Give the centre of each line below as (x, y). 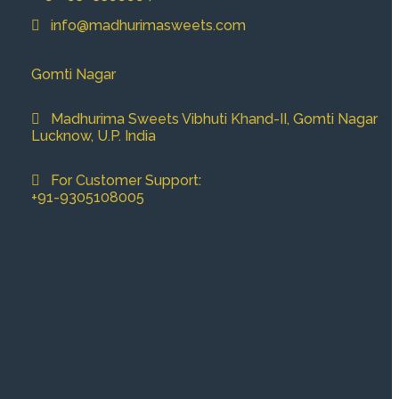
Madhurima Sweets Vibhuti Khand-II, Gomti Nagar (209, 119)
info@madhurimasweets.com (143, 26)
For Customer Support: (121, 181)
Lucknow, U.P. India (94, 136)
